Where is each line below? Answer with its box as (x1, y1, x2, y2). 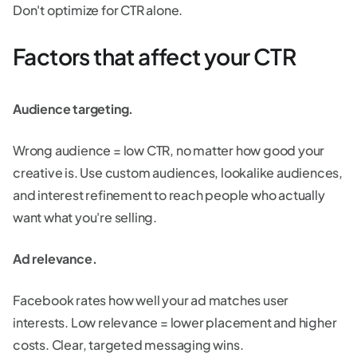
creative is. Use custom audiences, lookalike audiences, (13, 163, 343, 181)
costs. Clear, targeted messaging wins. (13, 335, 244, 353)
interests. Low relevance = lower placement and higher (13, 313, 337, 331)
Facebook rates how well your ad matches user (13, 291, 289, 308)
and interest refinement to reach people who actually (13, 186, 325, 203)
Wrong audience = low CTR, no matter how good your (13, 141, 325, 159)
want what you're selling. (13, 208, 158, 226)
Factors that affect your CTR (13, 41, 296, 70)
